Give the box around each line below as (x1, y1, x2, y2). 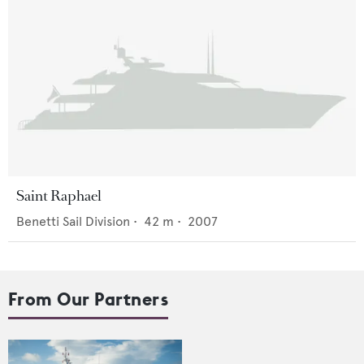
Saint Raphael (16, 186, 102, 206)
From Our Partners (8, 288, 169, 311)
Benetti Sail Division (16, 214, 130, 230)
